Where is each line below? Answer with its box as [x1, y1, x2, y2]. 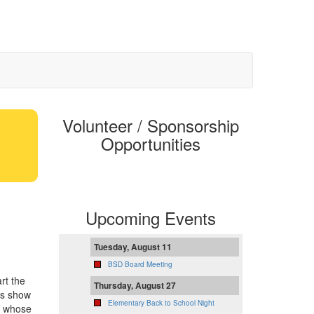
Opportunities [100, 131, 200, 156]
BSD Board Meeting [107, 259, 172, 270]
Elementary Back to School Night [107, 298, 214, 308]
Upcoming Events [85, 205, 216, 231]
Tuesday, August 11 [93, 240, 172, 254]
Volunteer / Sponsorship [62, 113, 239, 138]
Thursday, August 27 [93, 279, 176, 292]
